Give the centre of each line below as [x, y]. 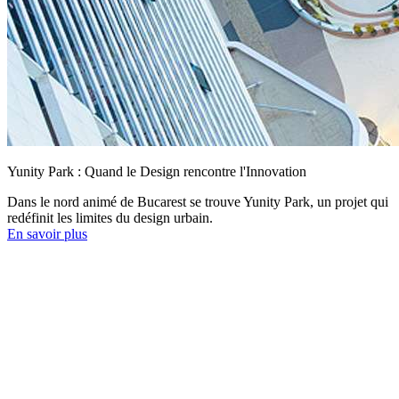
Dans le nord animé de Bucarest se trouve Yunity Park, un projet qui [198, 201]
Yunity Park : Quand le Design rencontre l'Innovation [157, 171]
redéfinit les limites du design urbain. [110, 217]
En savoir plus [47, 233]
